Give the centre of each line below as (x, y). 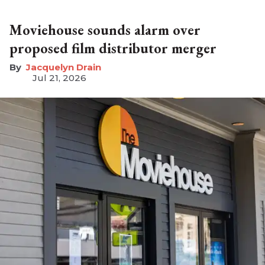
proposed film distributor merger (113, 48)
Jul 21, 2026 (59, 77)
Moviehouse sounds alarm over (105, 30)
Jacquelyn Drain (64, 67)
